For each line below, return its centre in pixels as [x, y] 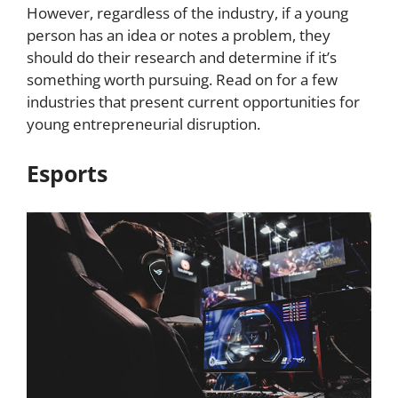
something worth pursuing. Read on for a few [182, 80]
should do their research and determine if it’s [182, 58]
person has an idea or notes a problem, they [179, 36]
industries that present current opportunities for [193, 102]
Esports [67, 174]
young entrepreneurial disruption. [143, 124]
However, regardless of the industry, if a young [187, 13]
